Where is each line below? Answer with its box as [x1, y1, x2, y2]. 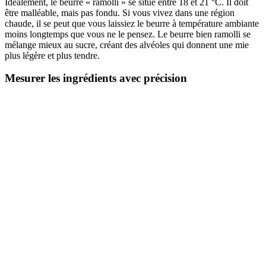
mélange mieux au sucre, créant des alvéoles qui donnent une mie [5, 39, 249, 50]
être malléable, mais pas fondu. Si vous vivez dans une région [5, 7, 235, 18]
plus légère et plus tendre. [5, 50, 100, 61]
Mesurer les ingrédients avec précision [5, 72, 187, 85]
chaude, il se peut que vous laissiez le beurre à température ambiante [5, 18, 259, 28]
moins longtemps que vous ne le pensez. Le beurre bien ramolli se [5, 28, 251, 39]
